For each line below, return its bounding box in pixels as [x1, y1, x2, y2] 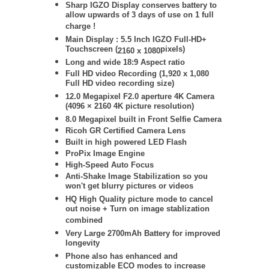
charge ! [65, 22, 95, 33]
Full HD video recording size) [65, 79, 174, 90]
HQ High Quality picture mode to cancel [65, 195, 213, 204]
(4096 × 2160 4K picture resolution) [65, 101, 194, 113]
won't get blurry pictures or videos [65, 181, 193, 193]
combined [65, 216, 103, 227]
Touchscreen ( [65, 44, 118, 56]
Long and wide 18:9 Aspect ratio [65, 58, 185, 67]
